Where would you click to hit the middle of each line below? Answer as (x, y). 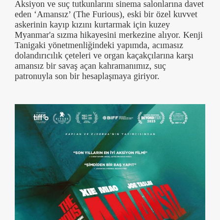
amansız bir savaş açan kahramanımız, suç (90, 66)
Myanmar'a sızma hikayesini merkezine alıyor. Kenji (109, 35)
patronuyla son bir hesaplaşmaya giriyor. (87, 76)
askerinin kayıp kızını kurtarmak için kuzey (92, 24)
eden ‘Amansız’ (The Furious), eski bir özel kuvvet (106, 14)
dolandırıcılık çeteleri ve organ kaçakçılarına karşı (104, 55)
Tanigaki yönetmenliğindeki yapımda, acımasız (99, 45)
